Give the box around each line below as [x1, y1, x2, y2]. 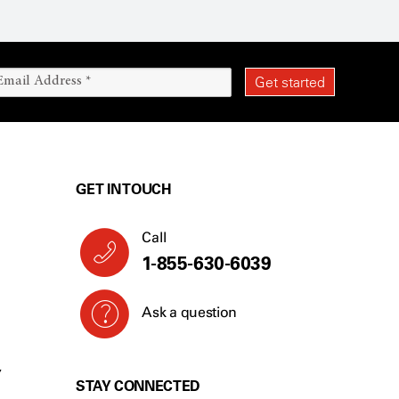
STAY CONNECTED [76, 377, 200, 395]
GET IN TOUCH [76, 180, 172, 198]
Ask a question [142, 304, 237, 321]
